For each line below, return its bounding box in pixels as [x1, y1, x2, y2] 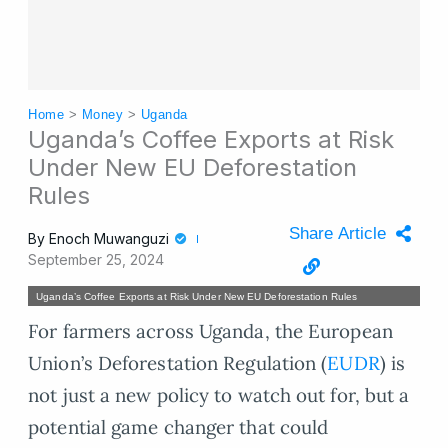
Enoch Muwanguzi [45, 230, 174, 248]
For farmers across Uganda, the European [28, 319, 393, 344]
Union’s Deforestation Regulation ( [28, 351, 328, 376]
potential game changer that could [28, 415, 329, 440]
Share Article [289, 224, 387, 244]
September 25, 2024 [28, 251, 165, 269]
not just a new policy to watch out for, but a [28, 383, 410, 408]
